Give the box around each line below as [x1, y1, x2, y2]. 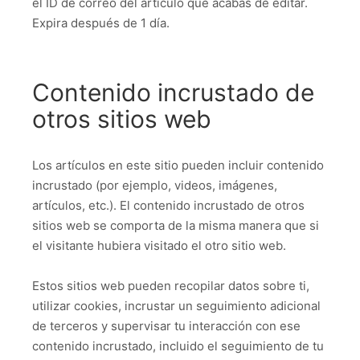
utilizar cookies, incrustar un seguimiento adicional [32, 298, 321, 314]
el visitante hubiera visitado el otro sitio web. [32, 237, 286, 253]
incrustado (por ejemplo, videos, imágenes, [32, 177, 277, 193]
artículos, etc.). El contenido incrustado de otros [32, 197, 305, 213]
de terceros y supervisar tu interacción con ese [32, 318, 301, 334]
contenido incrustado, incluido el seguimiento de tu [32, 338, 324, 354]
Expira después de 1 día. [32, 15, 170, 31]
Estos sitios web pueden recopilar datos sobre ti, [32, 278, 309, 294]
